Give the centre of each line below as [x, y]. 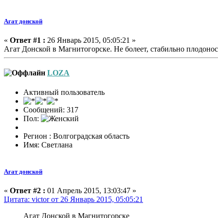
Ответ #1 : [27, 40]
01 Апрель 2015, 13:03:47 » [91, 190]
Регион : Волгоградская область [76, 136]
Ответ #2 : [27, 190]
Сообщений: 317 [51, 109]
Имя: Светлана [48, 145]
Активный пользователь [64, 92]
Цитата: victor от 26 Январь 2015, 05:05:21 [73, 199]
